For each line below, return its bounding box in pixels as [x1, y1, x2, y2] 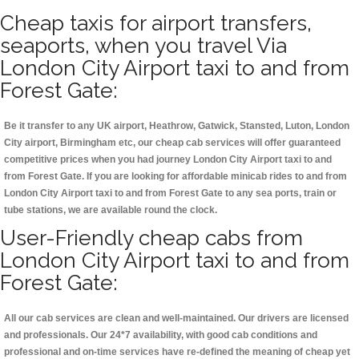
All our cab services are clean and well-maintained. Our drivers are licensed [4, 313, 349, 325]
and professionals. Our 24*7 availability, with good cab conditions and [4, 329, 317, 341]
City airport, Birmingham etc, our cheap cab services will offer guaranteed [4, 137, 341, 149]
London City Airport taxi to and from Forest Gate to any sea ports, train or [4, 188, 337, 200]
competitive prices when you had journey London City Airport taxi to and [4, 154, 332, 166]
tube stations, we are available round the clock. [4, 204, 217, 216]
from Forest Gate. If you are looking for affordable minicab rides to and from [4, 171, 347, 183]
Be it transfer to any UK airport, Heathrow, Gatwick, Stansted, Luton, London [4, 120, 349, 132]
